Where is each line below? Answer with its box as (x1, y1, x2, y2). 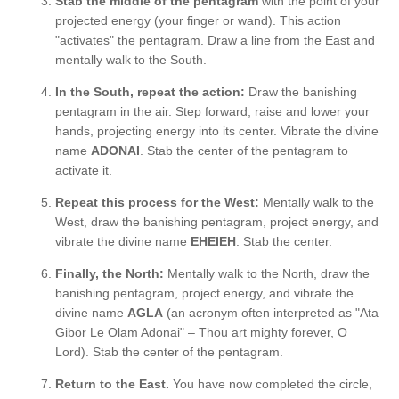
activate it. (55, 162, 112, 177)
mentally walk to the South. (55, 52, 207, 67)
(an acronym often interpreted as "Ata (163, 305, 379, 320)
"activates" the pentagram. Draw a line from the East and (55, 32, 375, 47)
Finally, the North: (55, 265, 164, 281)
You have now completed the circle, (169, 376, 372, 391)
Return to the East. (55, 376, 169, 391)
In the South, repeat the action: (55, 84, 245, 99)
